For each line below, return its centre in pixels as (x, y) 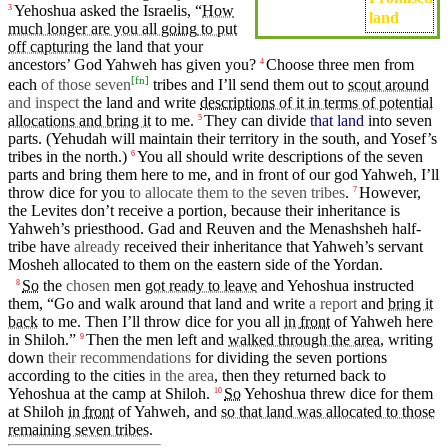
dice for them (389, 394)
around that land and (204, 304)
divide (286, 121)
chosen (88, 286)
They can (235, 121)
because (256, 211)
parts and (38, 175)
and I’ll (213, 85)
